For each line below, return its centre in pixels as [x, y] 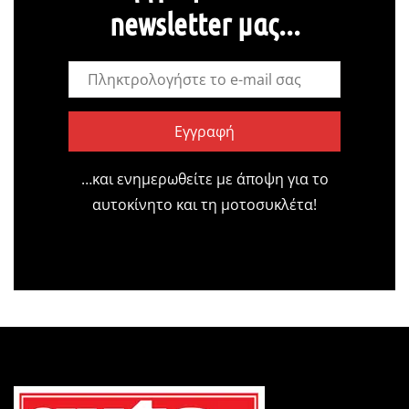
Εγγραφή [204, 131]
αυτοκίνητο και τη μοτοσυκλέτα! [204, 204]
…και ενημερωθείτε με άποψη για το [204, 178]
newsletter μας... [204, 23]
